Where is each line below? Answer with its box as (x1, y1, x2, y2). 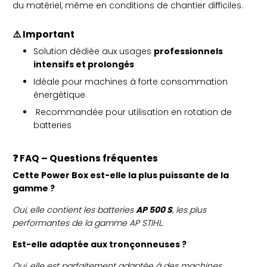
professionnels (154, 45, 223, 58)
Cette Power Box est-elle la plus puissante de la (13, 169, 229, 182)
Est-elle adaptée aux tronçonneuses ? (13, 238, 187, 251)
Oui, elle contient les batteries (13, 204, 136, 216)
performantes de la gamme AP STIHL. (13, 217, 164, 229)
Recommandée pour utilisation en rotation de (33, 106, 232, 119)
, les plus (172, 204, 206, 216)
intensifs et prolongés (33, 58, 134, 71)
